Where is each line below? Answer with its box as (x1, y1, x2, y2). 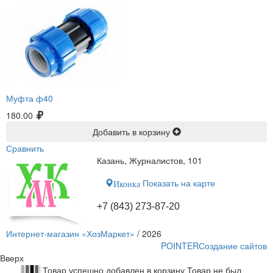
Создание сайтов (199, 239, 267, 252)
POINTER (161, 239, 199, 252)
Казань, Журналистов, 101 (97, 154, 203, 167)
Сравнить (6, 142, 44, 155)
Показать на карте (140, 177, 216, 190)
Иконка (113, 178, 141, 188)
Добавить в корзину (92, 126, 172, 138)
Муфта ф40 (6, 92, 53, 105)
